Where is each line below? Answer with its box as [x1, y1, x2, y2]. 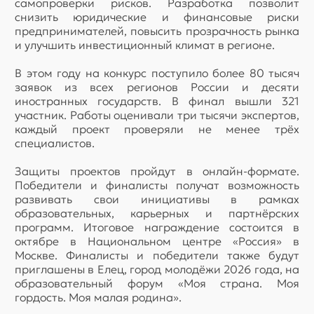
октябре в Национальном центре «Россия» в [15, 233, 299, 248]
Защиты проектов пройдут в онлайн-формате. [15, 163, 299, 178]
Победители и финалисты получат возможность [15, 177, 299, 192]
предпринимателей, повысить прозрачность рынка [15, 23, 299, 38]
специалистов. [15, 135, 95, 150]
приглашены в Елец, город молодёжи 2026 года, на [15, 261, 299, 276]
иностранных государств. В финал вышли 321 [15, 93, 299, 108]
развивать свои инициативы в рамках [15, 191, 299, 206]
